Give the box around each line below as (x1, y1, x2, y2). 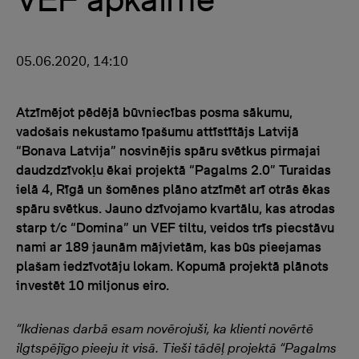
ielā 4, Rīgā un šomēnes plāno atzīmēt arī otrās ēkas (16, 181, 330, 197)
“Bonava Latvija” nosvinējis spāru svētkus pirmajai (16, 143, 321, 159)
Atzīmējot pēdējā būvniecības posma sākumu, (16, 104, 292, 120)
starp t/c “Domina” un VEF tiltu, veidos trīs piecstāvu (16, 220, 334, 236)
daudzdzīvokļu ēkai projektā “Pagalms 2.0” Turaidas (16, 162, 331, 178)
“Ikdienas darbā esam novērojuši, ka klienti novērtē (16, 321, 313, 337)
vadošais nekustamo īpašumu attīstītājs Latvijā (16, 123, 299, 139)
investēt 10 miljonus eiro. (16, 277, 169, 293)
